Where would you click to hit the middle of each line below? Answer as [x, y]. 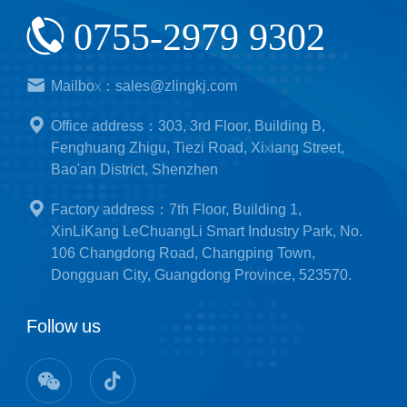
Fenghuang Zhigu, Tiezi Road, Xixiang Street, [197, 147]
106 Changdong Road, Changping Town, [183, 253]
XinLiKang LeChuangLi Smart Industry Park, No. [206, 231]
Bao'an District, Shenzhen [134, 169]
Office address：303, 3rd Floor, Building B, [188, 125]
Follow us [63, 326]
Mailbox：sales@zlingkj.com [144, 85]
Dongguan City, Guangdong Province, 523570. [201, 274]
